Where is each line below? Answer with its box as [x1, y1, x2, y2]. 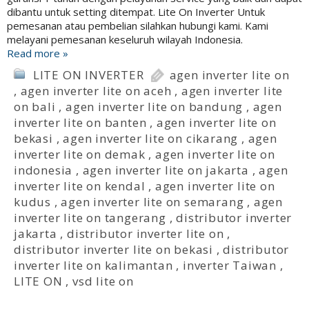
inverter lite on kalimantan [14, 257, 173, 274]
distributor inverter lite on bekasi [14, 241, 214, 258]
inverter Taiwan [183, 257, 277, 274]
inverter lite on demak [14, 146, 146, 163]
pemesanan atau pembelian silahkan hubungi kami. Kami [7, 19, 268, 33]
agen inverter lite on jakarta [82, 162, 249, 179]
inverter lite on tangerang [14, 210, 166, 226]
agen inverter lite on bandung [66, 99, 243, 115]
